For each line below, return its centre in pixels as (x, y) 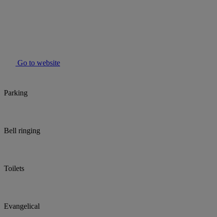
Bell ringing (22, 131)
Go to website (38, 63)
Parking (16, 93)
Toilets (14, 169)
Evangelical (22, 206)
